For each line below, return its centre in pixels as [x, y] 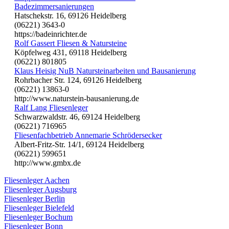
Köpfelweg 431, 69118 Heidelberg [71, 53]
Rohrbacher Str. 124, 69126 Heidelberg [78, 80]
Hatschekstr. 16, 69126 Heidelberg [70, 16]
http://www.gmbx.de [48, 163]
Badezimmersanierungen [54, 7]
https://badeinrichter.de [51, 34]
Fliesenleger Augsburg [40, 190]
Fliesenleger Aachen [37, 180]
